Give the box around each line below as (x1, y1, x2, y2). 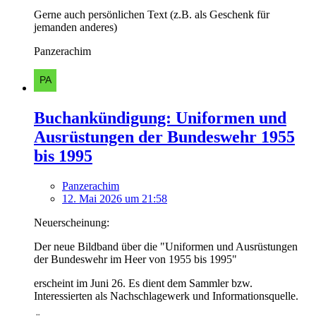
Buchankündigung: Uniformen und (34, 109, 286, 128)
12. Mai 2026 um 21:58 (62, 192, 167, 205)
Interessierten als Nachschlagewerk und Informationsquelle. (34, 289, 298, 302)
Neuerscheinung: (34, 216, 109, 229)
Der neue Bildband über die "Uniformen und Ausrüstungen (34, 240, 298, 253)
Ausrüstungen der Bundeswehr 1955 (34, 128, 295, 147)
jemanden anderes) (34, 21, 117, 34)
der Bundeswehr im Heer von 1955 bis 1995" (34, 253, 237, 265)
